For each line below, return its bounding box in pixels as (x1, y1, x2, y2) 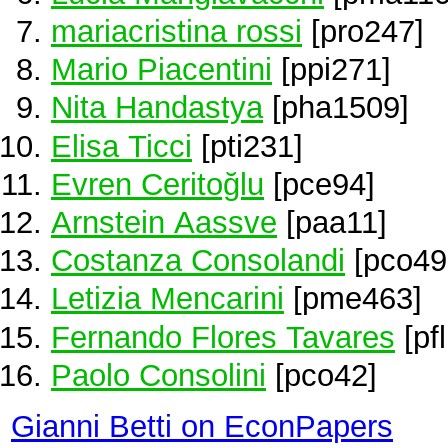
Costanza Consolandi (51, 243, 345, 278)
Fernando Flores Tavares (51, 319, 395, 354)
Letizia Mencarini (51, 281, 284, 316)
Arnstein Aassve (51, 204, 277, 239)
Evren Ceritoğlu (51, 166, 264, 201)
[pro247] (302, 14, 424, 48)
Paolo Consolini (51, 357, 266, 392)
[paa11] (277, 204, 387, 239)
